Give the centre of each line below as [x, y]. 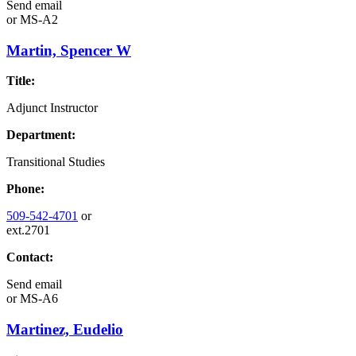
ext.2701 [28, 230]
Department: [41, 135]
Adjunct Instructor [52, 108]
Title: [21, 81]
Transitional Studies [56, 162]
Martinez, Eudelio [65, 329]
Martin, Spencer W [69, 50]
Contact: [30, 257]
